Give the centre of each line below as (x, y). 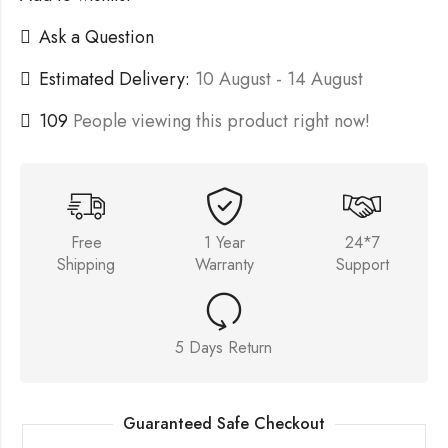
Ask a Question (96, 36)
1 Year (224, 243)
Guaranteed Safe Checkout (224, 424)
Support (362, 265)
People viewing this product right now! (221, 120)
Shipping (86, 265)
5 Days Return (224, 348)
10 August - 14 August (279, 78)
